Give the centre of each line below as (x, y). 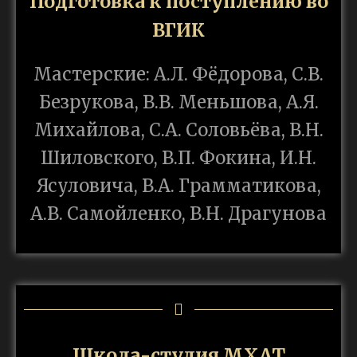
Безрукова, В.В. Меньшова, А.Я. (178, 102)
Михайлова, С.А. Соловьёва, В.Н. (178, 130)
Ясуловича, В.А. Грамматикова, (178, 186)
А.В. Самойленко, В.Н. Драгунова (178, 214)
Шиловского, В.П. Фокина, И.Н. (178, 158)
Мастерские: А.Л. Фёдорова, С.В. (178, 75)
